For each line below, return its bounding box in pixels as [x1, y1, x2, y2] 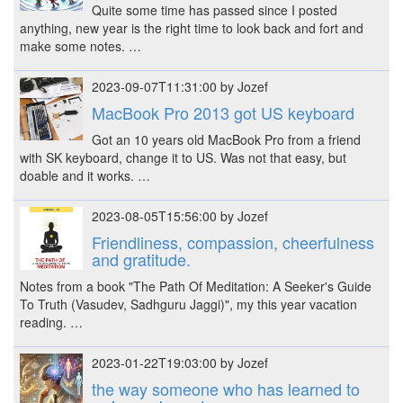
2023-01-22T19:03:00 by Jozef [91, 354, 268, 372]
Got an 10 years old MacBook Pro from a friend [91, 130, 361, 148]
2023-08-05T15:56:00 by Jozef [91, 207, 268, 225]
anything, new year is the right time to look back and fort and [20, 19, 363, 37]
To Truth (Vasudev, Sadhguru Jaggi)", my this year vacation [20, 295, 357, 313]
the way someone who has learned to [91, 377, 360, 400]
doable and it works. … [20, 166, 154, 184]
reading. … [20, 313, 86, 331]
